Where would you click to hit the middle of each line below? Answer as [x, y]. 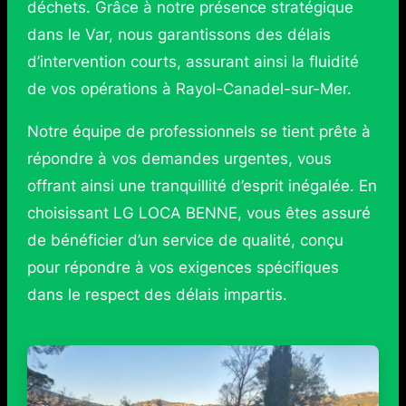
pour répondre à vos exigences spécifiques [183, 268]
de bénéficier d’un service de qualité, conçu [185, 241]
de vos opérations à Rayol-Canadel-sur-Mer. [189, 89]
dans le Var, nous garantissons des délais [179, 35]
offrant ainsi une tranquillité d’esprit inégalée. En [202, 186]
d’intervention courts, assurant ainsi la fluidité [193, 62]
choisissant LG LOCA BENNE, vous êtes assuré [198, 213]
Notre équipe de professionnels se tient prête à [198, 132]
